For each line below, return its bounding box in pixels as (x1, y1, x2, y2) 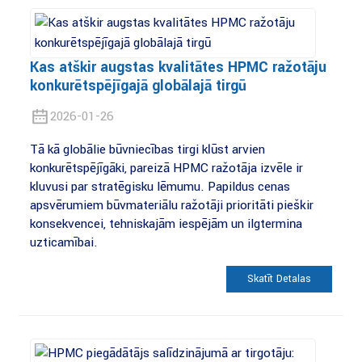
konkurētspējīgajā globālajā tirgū (29, 75, 246, 96)
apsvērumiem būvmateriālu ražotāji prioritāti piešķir (29, 196, 314, 214)
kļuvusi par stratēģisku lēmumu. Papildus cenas (29, 177, 290, 196)
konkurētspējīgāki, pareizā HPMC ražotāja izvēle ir (29, 158, 303, 177)
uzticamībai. (29, 233, 98, 251)
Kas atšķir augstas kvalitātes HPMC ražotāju (29, 57, 326, 78)
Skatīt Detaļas (247, 271, 312, 287)
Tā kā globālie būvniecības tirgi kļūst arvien (29, 140, 265, 158)
